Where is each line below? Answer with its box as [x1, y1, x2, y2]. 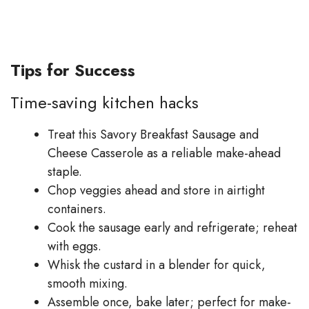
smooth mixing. [48, 274, 128, 292]
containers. [48, 199, 106, 218]
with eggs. [48, 237, 101, 255]
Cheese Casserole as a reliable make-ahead [48, 143, 281, 162]
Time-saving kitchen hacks [10, 90, 199, 114]
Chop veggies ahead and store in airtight [48, 181, 265, 199]
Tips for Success [10, 57, 135, 82]
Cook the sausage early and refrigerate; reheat [48, 218, 297, 237]
